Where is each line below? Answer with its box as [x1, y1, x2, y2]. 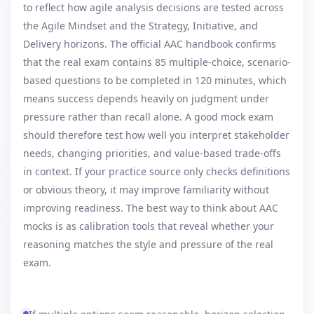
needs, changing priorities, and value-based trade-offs [23, 146, 281, 160]
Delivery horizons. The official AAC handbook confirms [23, 37, 276, 50]
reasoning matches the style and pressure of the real [23, 238, 273, 251]
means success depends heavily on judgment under [23, 92, 269, 105]
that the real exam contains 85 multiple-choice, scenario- [23, 55, 291, 69]
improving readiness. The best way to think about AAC [23, 201, 278, 214]
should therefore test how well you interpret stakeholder [23, 128, 289, 142]
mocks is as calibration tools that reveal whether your [23, 219, 274, 233]
